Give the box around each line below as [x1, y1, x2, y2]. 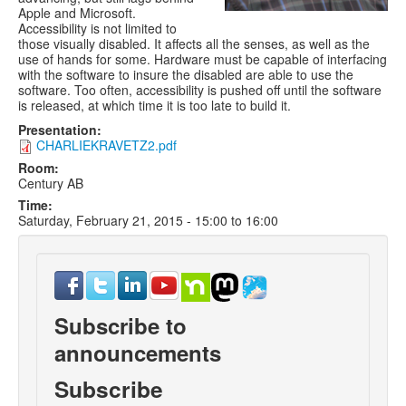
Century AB [18, 174, 83, 193]
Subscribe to [54, 310, 187, 342]
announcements [54, 337, 221, 369]
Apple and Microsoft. [18, 4, 136, 22]
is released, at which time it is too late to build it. [18, 96, 291, 114]
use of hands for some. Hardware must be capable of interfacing [18, 50, 387, 68]
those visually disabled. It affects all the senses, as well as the [18, 34, 370, 53]
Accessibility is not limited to [18, 19, 177, 37]
